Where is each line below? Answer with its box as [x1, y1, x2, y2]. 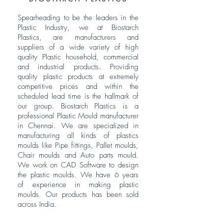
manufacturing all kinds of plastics [18, 131, 138, 140]
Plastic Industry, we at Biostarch [18, 23, 138, 32]
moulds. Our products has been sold [18, 190, 138, 199]
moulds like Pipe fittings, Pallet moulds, [18, 140, 138, 150]
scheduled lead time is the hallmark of [18, 91, 138, 101]
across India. [18, 199, 56, 209]
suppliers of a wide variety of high [18, 42, 138, 52]
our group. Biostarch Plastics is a [18, 101, 138, 111]
